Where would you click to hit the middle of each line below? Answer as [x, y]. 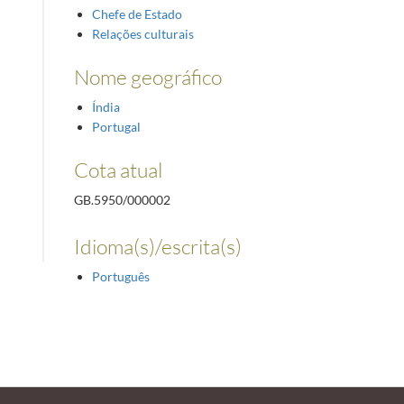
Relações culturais [142, 34]
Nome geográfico [147, 77]
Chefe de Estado [137, 14]
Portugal [116, 127]
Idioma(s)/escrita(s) [157, 246]
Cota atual [118, 170]
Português [120, 276]
